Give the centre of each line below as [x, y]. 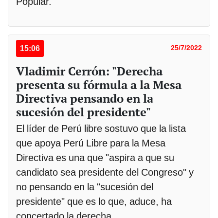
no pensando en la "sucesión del [85, 187]
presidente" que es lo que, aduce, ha [94, 201]
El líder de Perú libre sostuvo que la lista [101, 128]
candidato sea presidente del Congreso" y [105, 172]
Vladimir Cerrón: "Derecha [89, 71]
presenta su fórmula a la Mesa [99, 84]
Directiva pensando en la [85, 98]
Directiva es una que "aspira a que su [95, 157]
